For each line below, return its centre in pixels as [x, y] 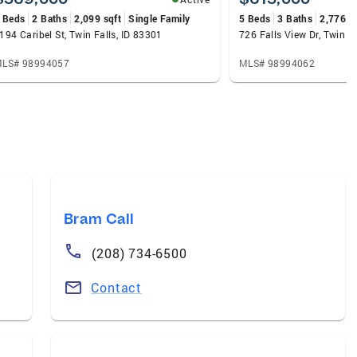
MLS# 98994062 [277, 63]
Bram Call [99, 218]
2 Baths [50, 18]
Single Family [159, 18]
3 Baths [295, 18]
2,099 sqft [98, 18]
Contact [116, 287]
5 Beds [255, 18]
